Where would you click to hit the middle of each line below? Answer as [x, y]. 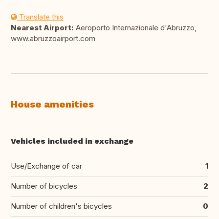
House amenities [52, 104]
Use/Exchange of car [46, 166]
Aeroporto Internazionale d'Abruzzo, [135, 28]
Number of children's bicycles [61, 206]
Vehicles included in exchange [72, 141]
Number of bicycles [44, 186]
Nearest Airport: [42, 28]
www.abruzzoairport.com [53, 39]
